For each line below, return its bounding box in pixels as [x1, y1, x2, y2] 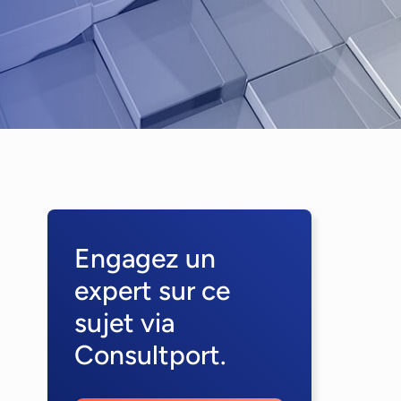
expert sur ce [74, 274, 230, 307]
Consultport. [74, 338, 226, 371]
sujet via [74, 306, 175, 339]
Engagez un [74, 242, 216, 275]
